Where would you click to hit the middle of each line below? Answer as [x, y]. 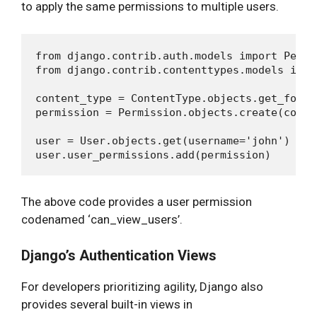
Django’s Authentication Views [119, 255]
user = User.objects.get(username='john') [163, 140]
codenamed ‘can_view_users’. [102, 219]
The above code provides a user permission [137, 202]
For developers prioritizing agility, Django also [142, 286]
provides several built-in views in [107, 304]
